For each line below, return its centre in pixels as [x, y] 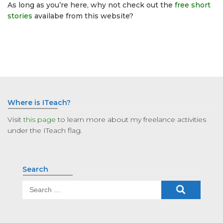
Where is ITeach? [39, 103]
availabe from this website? [83, 16]
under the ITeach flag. [45, 131]
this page [40, 120]
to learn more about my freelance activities [131, 120]
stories [20, 16]
